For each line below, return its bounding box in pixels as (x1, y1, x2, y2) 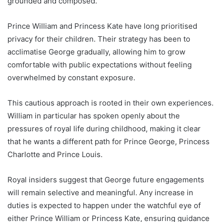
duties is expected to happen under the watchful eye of (7, 200, 201, 210)
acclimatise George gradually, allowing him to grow (7, 47, 185, 56)
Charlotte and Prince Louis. (7, 149, 103, 159)
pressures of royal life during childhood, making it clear (7, 123, 201, 133)
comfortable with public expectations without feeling (7, 59, 192, 69)
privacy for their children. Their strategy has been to (7, 34, 190, 44)
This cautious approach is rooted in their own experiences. (7, 98, 214, 108)
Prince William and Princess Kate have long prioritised (7, 21, 197, 31)
